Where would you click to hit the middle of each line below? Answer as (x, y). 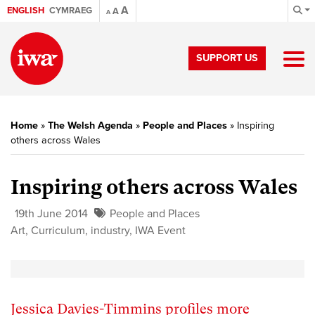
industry (110, 231)
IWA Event (160, 231)
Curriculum (58, 231)
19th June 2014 (51, 214)
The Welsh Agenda (90, 126)
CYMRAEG (71, 11)
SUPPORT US (227, 58)
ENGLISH (26, 11)
